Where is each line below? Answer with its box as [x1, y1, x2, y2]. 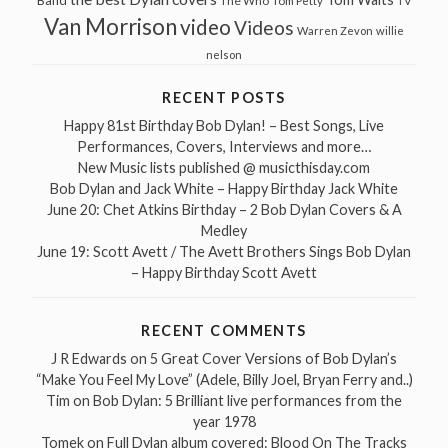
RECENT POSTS [162, 88, 286, 106]
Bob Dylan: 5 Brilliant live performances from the [93, 392, 402, 410]
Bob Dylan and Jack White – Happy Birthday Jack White [50, 179, 398, 197]
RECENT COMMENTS [141, 321, 307, 339]
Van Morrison [44, 13, 177, 41]
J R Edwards [51, 350, 127, 368]
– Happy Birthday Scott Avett [131, 263, 317, 281]
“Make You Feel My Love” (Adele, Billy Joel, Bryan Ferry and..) [35, 371, 413, 389]
